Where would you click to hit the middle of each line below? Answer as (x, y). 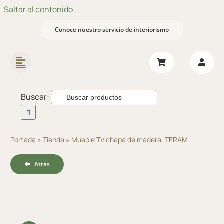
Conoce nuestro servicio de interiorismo (112, 30)
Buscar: (35, 97)
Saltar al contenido (38, 9)
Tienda (53, 140)
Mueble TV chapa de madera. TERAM (129, 140)
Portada (23, 140)
